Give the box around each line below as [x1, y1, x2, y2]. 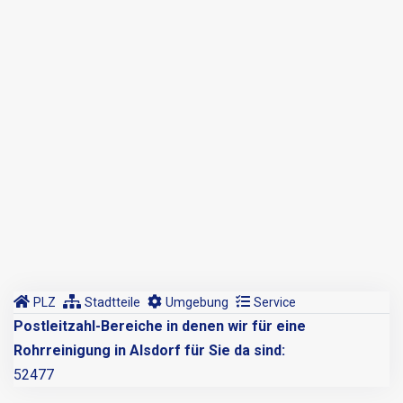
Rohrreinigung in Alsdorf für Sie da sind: [13, 342, 285, 360]
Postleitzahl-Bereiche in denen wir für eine [13, 318, 306, 336]
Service [254, 295, 296, 310]
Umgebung [166, 295, 228, 310]
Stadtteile [85, 295, 140, 310]
